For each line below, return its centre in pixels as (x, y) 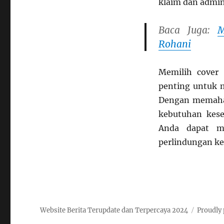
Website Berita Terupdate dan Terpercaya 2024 (114, 210)
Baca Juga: (188, 30)
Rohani (174, 44)
